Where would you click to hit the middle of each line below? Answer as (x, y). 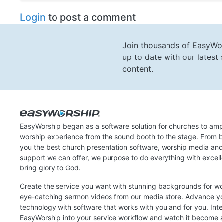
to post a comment (91, 18)
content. (138, 69)
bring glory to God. (50, 168)
